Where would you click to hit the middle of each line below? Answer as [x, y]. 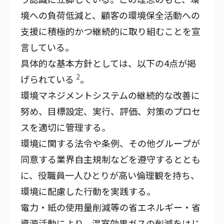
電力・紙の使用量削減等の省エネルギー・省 [110, 207]
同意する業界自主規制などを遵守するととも [110, 159]
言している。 [47, 47]
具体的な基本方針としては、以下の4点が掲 [108, 63]
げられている [48, 79]
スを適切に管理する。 [65, 127]
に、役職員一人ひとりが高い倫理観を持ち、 [110, 175]
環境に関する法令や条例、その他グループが [110, 143]
